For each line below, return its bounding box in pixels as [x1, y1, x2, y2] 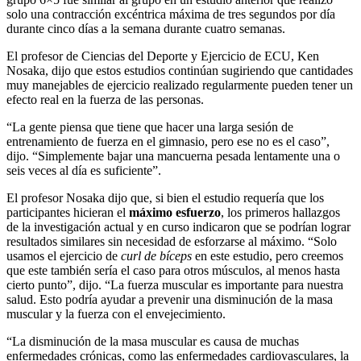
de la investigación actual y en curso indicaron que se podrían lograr [6, 220, 351, 234]
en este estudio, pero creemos [192, 249, 343, 263]
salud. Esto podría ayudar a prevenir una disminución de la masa [6, 293, 333, 307]
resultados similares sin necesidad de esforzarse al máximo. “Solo [6, 234, 337, 249]
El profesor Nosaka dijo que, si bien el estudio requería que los [6, 191, 324, 205]
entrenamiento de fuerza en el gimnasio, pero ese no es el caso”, [6, 135, 330, 149]
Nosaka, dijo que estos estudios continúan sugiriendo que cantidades [6, 64, 353, 78]
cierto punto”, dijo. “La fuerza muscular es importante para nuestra [6, 278, 343, 293]
